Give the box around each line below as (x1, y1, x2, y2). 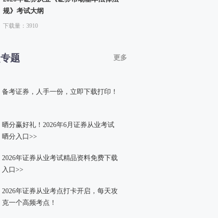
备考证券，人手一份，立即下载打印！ (2, 88, 118, 95)
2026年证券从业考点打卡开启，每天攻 (2, 187, 118, 195)
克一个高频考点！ (2, 199, 56, 206)
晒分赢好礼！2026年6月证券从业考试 (2, 121, 114, 128)
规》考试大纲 (3, 7, 44, 15)
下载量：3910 (3, 22, 38, 29)
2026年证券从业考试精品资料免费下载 (2, 154, 118, 162)
